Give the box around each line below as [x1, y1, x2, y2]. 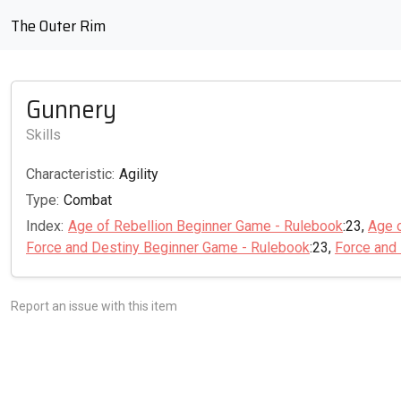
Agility [119, 166, 158, 183]
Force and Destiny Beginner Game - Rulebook [26, 238, 310, 256]
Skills [26, 126, 61, 143]
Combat [64, 191, 112, 209]
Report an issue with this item [11, 299, 177, 314]
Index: [26, 217, 64, 235]
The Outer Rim [11, 13, 106, 38]
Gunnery [26, 89, 116, 130]
